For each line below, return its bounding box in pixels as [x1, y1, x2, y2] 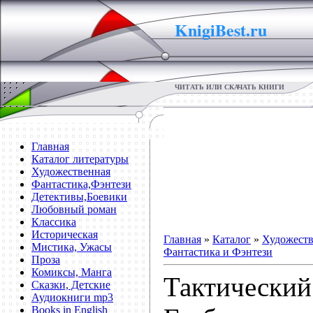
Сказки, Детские [31, 279, 110, 291]
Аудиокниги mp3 [31, 291, 113, 303]
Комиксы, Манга [31, 266, 112, 278]
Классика [31, 216, 76, 228]
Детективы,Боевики [31, 191, 127, 203]
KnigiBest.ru [175, 17, 272, 42]
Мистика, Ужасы [31, 241, 112, 253]
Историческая [31, 228, 98, 240]
